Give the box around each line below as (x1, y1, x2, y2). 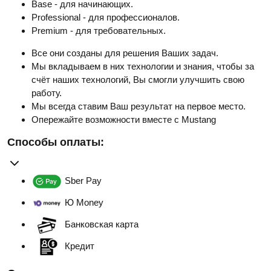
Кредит (65, 241, 94, 252)
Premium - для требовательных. (31, 25, 166, 36)
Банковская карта (65, 219, 139, 230)
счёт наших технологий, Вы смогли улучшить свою (31, 74, 244, 85)
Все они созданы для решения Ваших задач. (31, 47, 218, 58)
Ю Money (65, 197, 103, 208)
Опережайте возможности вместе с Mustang (31, 114, 216, 125)
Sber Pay (65, 175, 102, 186)
